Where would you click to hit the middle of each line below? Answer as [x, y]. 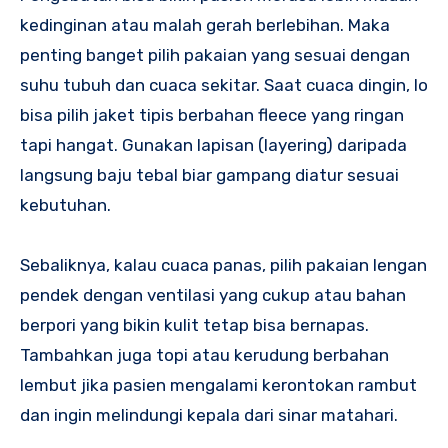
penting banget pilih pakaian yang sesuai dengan [215, 54]
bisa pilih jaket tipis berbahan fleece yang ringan [212, 114]
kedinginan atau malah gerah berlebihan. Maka [205, 24]
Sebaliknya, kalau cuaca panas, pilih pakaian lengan [223, 264]
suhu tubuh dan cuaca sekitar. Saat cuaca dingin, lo [224, 84]
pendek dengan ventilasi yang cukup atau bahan [213, 294]
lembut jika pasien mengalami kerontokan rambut [218, 384]
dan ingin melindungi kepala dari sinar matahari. [209, 414]
